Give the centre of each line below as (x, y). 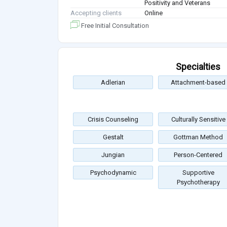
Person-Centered (198, 155)
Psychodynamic (113, 173)
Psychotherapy (198, 182)
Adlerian (113, 83)
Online (154, 13)
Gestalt (113, 137)
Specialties (198, 67)
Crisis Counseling (113, 120)
